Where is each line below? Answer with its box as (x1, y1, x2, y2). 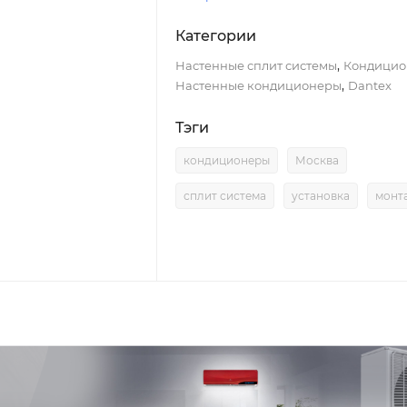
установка (291, 189, 350, 203)
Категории (174, 27, 256, 45)
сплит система (183, 189, 266, 203)
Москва (294, 154, 339, 168)
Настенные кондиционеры (174, 78, 342, 94)
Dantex (347, 78, 392, 94)
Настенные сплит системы (174, 58, 337, 74)
